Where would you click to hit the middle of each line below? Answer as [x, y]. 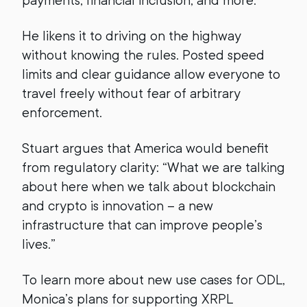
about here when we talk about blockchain [149, 187]
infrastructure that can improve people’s [142, 225]
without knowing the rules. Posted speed [143, 55]
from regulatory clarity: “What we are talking [153, 168]
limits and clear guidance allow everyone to [151, 74]
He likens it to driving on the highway [132, 36]
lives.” [39, 244]
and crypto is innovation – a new [118, 206]
